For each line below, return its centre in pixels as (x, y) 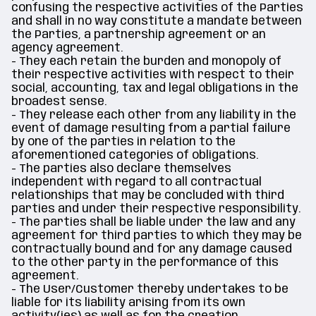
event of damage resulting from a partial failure (151, 129)
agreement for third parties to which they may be (157, 236)
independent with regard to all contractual (136, 182)
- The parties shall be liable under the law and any (153, 223)
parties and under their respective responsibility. (156, 209)
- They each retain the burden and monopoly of (146, 62)
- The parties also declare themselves (121, 169)
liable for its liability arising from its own (128, 303)
